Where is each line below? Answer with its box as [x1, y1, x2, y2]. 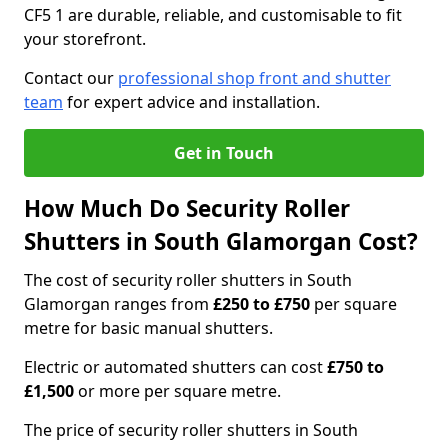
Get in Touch [174, 142, 274, 164]
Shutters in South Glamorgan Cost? [24, 226, 418, 257]
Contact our [24, 67, 118, 89]
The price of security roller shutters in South [24, 419, 358, 441]
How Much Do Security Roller [24, 193, 350, 224]
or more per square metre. [78, 380, 281, 402]
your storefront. [24, 28, 150, 50]
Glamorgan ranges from [24, 293, 213, 315]
